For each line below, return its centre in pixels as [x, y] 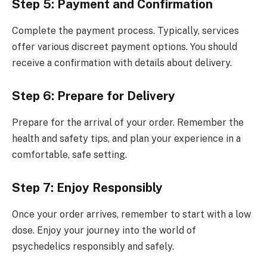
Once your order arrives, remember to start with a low [131, 214]
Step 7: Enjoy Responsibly [87, 188]
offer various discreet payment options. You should [125, 46]
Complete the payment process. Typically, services [125, 30]
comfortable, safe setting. [69, 154]
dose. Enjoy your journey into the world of [104, 230]
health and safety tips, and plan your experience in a [126, 138]
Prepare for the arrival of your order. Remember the [128, 122]
